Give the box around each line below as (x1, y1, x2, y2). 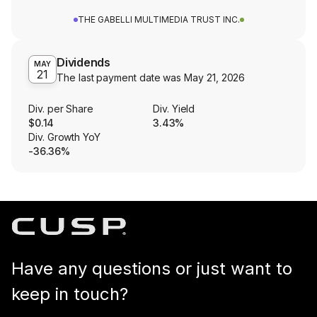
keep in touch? (11, 284, 128, 305)
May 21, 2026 (184, 71, 246, 84)
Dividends (57, 55, 111, 70)
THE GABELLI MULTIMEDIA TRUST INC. (77, 14, 240, 25)
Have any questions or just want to (11, 258, 292, 279)
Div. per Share (28, 103, 94, 115)
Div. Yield (153, 103, 195, 115)
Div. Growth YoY (28, 131, 100, 144)
